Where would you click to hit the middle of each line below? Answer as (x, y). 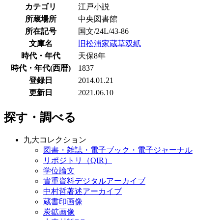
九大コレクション (55, 140)
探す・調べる (40, 118)
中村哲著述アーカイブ (82, 192)
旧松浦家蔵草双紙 (110, 44)
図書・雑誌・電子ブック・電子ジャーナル (118, 150)
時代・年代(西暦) (41, 68)
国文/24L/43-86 (103, 31)
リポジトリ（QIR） (78, 161)
